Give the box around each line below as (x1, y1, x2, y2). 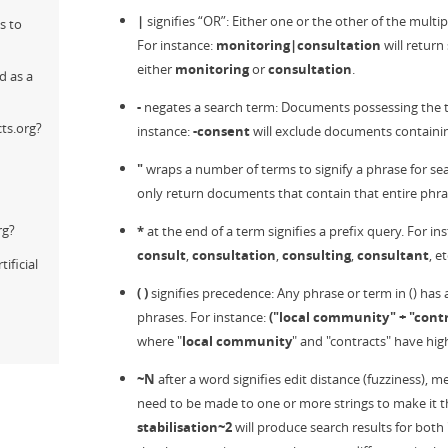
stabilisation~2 (137, 418, 232, 436)
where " (137, 332, 182, 350)
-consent (193, 122, 250, 140)
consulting (282, 246, 351, 264)
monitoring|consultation (216, 36, 381, 54)
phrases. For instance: (137, 308, 269, 326)
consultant (357, 246, 429, 264)
